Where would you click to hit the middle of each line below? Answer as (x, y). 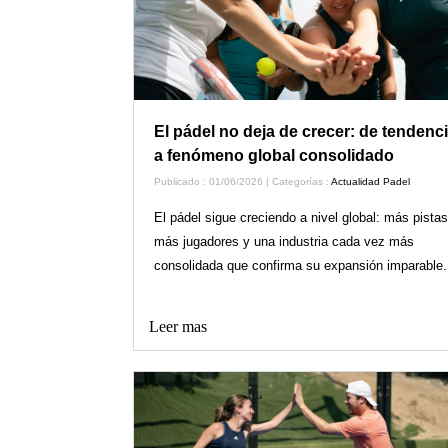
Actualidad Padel (370, 182)
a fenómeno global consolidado (273, 156)
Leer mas (177, 327)
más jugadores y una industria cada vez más (283, 242)
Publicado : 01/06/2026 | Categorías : (242, 182)
